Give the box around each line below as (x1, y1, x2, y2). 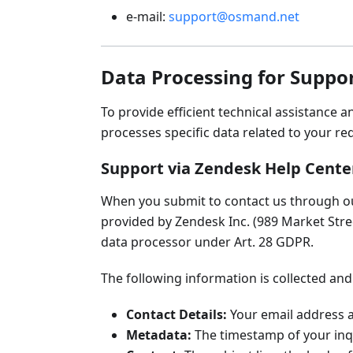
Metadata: (126, 326, 191, 344)
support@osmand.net (169, 8, 299, 25)
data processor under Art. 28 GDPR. (101, 233, 314, 251)
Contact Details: (126, 306, 227, 323)
